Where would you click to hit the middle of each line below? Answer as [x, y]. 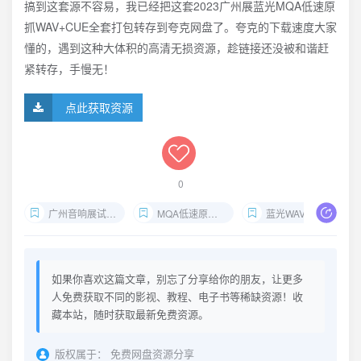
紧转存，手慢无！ [69, 68]
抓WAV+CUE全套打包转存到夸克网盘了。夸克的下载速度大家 [180, 27]
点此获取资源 [99, 107]
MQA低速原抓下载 [183, 213]
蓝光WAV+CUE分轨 [296, 213]
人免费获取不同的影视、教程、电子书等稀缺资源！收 [177, 296]
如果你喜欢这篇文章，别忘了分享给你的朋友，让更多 [177, 278]
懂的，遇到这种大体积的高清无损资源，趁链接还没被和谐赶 [176, 48]
